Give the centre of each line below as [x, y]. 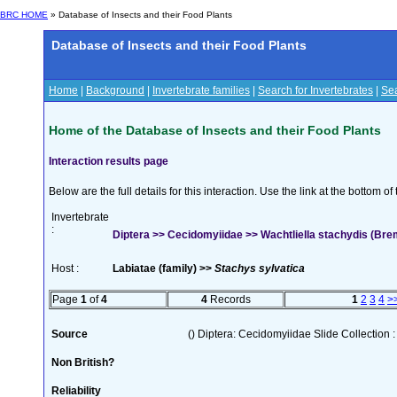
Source [70, 334]
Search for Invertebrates [315, 90]
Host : [65, 268]
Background [115, 90]
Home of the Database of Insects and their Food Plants [215, 130]
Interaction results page [109, 161]
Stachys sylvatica [260, 268]
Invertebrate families [201, 90]
